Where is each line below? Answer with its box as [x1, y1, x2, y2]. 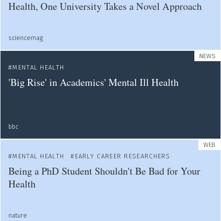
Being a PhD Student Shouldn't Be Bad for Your [8, 164, 200, 178]
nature [8, 212, 27, 219]
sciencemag [8, 34, 43, 41]
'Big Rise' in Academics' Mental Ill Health [8, 75, 179, 89]
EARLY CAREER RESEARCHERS [74, 152, 171, 160]
